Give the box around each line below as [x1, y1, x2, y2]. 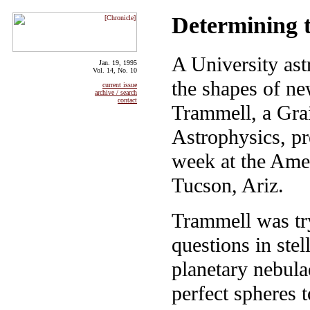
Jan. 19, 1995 [99, 59, 137, 66]
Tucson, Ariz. [172, 173, 284, 197]
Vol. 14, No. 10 [93, 66, 137, 74]
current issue [102, 81, 137, 89]
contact [118, 96, 137, 104]
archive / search [95, 89, 137, 96]
